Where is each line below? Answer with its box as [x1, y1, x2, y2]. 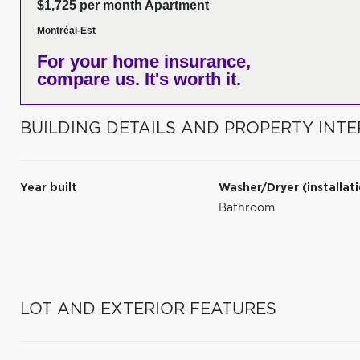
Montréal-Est [37, 25, 96, 36]
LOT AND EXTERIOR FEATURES [20, 301, 276, 317]
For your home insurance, [37, 51, 251, 72]
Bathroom [219, 202, 276, 214]
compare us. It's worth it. [37, 69, 241, 89]
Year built [20, 182, 77, 194]
